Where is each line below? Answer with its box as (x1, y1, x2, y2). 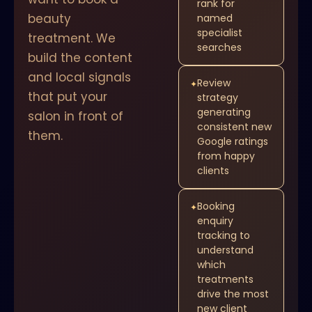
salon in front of (28, 108, 123, 125)
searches (197, 40, 242, 54)
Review (197, 76, 231, 90)
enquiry (197, 214, 233, 228)
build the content (28, 49, 132, 66)
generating (197, 105, 251, 119)
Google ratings (197, 134, 268, 148)
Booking (197, 199, 235, 213)
